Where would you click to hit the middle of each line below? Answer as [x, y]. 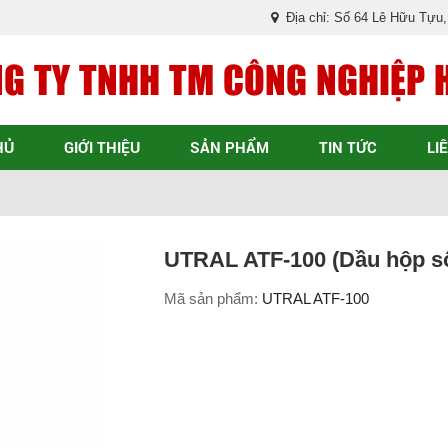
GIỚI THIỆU [102, 147]
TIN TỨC [348, 147]
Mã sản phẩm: [213, 298]
